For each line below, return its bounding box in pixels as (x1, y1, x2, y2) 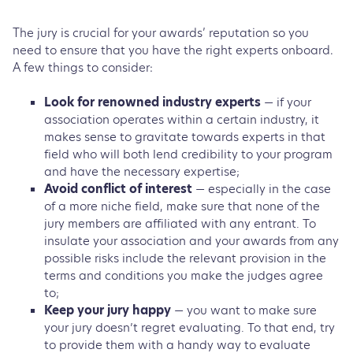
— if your (264, 93, 311, 110)
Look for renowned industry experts (44, 93, 264, 110)
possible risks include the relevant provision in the (44, 249, 326, 266)
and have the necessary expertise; (44, 162, 243, 180)
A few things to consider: (13, 62, 156, 75)
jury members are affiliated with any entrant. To (44, 214, 316, 232)
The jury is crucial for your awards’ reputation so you (13, 28, 309, 40)
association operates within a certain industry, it (44, 110, 319, 128)
